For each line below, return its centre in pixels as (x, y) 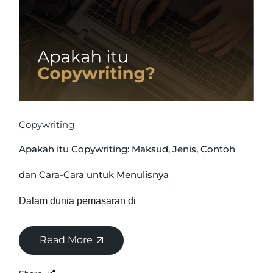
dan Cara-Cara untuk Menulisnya (94, 174)
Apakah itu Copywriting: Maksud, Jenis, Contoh (127, 149)
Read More (66, 239)
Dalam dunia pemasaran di (78, 200)
